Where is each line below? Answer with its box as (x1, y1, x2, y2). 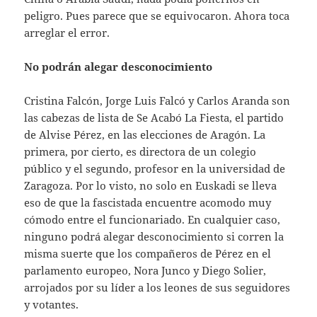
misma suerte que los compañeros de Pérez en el (24, 246, 272, 261)
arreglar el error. (24, 25, 110, 40)
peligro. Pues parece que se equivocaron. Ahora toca (24, 8, 290, 23)
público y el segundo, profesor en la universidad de (24, 161, 286, 176)
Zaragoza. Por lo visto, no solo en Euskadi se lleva (24, 178, 277, 193)
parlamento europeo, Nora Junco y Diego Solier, (24, 263, 267, 278)
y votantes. (24, 297, 79, 312)
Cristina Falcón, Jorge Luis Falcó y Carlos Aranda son (24, 93, 291, 108)
